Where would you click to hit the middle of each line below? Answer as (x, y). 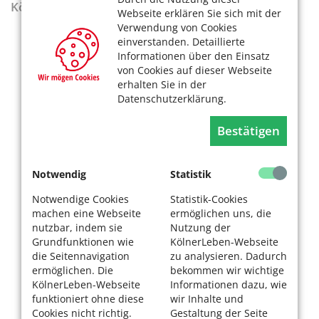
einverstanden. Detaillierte (181, 41)
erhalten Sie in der (162, 84)
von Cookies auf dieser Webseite (195, 70)
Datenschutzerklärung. (172, 98)
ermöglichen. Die (73, 270)
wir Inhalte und (207, 298)
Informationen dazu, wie (229, 284)
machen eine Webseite (87, 213)
